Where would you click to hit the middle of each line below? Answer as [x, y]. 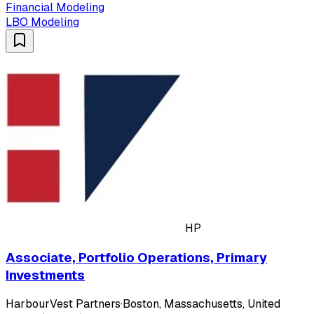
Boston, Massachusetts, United [202, 304]
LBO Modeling [42, 22]
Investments [45, 275]
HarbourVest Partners [63, 304]
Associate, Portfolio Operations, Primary [136, 257]
